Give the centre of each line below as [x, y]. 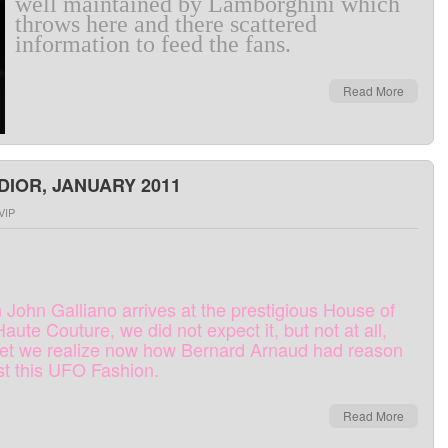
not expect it [225, 329]
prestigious [274, 309]
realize [73, 349]
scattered [273, 24]
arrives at [159, 309]
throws [47, 24]
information [72, 44]
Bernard [213, 349]
